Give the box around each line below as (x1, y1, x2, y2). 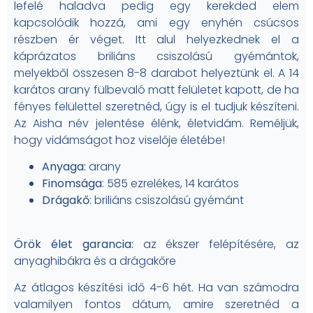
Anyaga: (42, 159, 86, 175)
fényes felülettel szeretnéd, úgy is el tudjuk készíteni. (14, 99, 299, 115)
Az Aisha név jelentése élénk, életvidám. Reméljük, (14, 115, 299, 132)
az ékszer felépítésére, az (133, 235, 300, 252)
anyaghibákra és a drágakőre (14, 252, 176, 269)
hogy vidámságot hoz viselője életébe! (14, 132, 225, 149)
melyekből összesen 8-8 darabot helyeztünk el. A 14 (14, 65, 299, 82)
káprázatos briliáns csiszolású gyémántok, (14, 48, 299, 65)
